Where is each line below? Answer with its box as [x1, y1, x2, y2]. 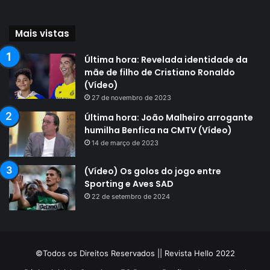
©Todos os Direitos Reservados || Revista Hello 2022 [35, 248, 235, 258]
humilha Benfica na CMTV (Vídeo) [84, 124, 232, 136]
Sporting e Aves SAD [84, 177, 174, 190]
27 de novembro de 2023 [92, 93, 171, 102]
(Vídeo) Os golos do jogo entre [84, 165, 221, 177]
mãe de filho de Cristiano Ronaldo [84, 66, 235, 78]
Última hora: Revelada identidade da [84, 53, 248, 66]
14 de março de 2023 [92, 138, 159, 147]
